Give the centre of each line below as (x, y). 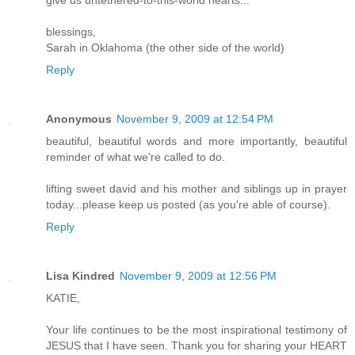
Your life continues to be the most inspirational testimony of (197, 329)
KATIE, (63, 298)
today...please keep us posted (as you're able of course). (188, 204)
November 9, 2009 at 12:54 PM (195, 118)
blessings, (71, 31)
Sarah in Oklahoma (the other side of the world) (165, 47)
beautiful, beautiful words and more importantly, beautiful (197, 141)
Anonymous (79, 118)
